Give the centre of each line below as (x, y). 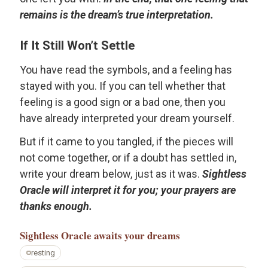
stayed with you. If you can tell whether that (123, 86)
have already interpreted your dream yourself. (127, 118)
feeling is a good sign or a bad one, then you (123, 102)
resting (43, 252)
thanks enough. (56, 206)
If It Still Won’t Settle (77, 46)
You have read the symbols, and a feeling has (126, 69)
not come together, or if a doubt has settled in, (128, 158)
